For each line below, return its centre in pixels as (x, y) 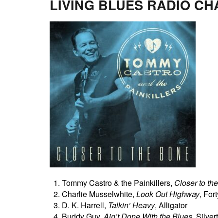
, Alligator (171, 205)
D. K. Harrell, (85, 205)
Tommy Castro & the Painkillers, (118, 183)
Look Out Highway (168, 194)
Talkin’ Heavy (131, 205)
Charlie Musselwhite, (99, 194)
